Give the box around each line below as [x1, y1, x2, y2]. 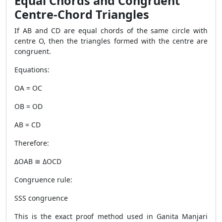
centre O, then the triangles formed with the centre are [14, 36, 208, 46]
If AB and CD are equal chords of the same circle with [14, 26, 208, 35]
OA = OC [14, 83, 42, 93]
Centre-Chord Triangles [14, 6, 149, 22]
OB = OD [14, 102, 43, 111]
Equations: [14, 65, 50, 74]
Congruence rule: [14, 175, 72, 184]
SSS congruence [14, 193, 68, 203]
